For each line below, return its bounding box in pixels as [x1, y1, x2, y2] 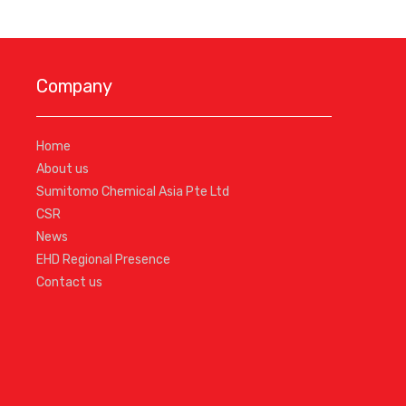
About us [36, 160, 89, 177]
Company [36, 74, 112, 97]
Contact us [36, 274, 102, 290]
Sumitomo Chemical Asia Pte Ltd [36, 183, 229, 199]
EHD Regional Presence [36, 251, 170, 267]
